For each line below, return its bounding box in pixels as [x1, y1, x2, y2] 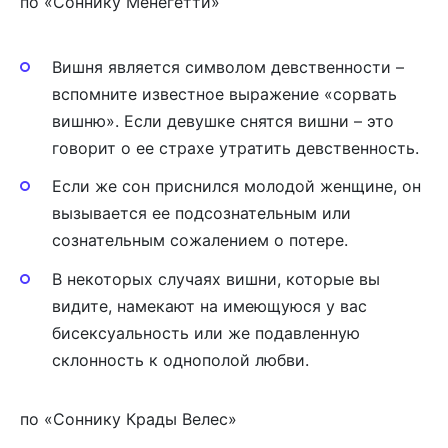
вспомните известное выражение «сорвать [52, 84, 397, 105]
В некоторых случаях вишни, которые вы [52, 268, 380, 289]
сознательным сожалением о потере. [52, 230, 348, 251]
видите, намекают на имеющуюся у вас [52, 295, 367, 316]
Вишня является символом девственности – [52, 57, 404, 78]
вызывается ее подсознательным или [52, 203, 351, 224]
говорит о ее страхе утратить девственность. [52, 138, 419, 159]
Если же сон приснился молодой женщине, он [52, 176, 421, 197]
